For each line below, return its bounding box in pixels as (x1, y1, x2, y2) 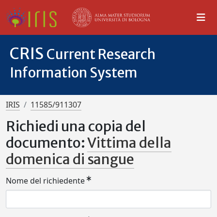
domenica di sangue (6, 151, 134, 168)
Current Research (46, 46, 155, 63)
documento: (6, 134, 87, 152)
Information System (10, 64, 138, 81)
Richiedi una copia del (6, 118, 146, 135)
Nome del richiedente (6, 175, 85, 186)
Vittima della (87, 134, 171, 152)
